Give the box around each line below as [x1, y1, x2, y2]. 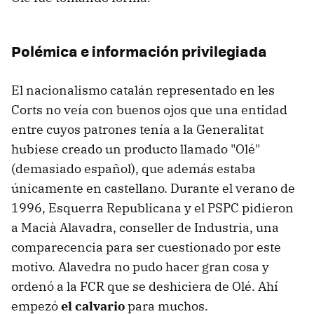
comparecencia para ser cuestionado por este [11, 239, 281, 256]
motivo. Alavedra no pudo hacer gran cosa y [11, 259, 269, 275]
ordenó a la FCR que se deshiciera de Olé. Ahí [11, 278, 278, 295]
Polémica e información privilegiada [11, 40, 267, 62]
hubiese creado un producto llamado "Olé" [11, 141, 260, 158]
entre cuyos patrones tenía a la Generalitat [11, 121, 264, 138]
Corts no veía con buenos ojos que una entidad [11, 102, 287, 118]
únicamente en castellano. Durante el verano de [11, 180, 295, 197]
